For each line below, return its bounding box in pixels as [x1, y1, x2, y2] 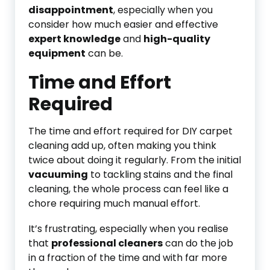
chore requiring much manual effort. [28, 196, 200, 210]
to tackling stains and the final [88, 168, 233, 181]
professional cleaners [51, 236, 163, 250]
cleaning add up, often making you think [28, 139, 216, 152]
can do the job [163, 236, 233, 250]
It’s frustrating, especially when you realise [28, 222, 228, 236]
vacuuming [28, 168, 88, 181]
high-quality [143, 32, 210, 46]
